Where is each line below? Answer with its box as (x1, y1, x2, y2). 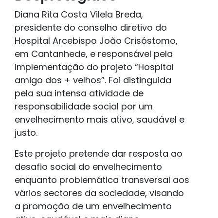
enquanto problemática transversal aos (15, 174, 189, 186)
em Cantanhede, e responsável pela (15, 48, 173, 60)
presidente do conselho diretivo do (15, 21, 167, 34)
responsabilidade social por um (15, 100, 153, 113)
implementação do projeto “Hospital (15, 61, 174, 73)
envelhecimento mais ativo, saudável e (15, 113, 184, 126)
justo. (15, 127, 37, 139)
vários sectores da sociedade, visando (15, 187, 184, 200)
